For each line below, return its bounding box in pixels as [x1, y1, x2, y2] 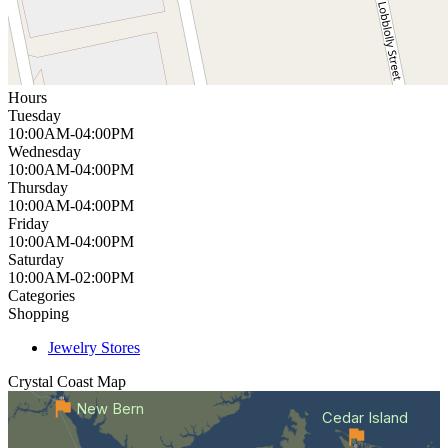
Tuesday [8, 106, 61, 124]
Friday [8, 214, 49, 232]
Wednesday [8, 142, 81, 160]
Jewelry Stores [48, 338, 140, 356]
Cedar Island [321, 409, 408, 428]
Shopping [8, 304, 69, 322]
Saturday [8, 250, 64, 268]
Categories [8, 286, 75, 304]
